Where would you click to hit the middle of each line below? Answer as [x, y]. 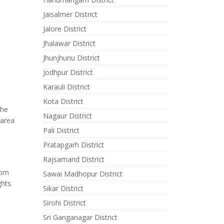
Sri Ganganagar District [80, 217]
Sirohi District [64, 203]
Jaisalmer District [70, 14]
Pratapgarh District [73, 145]
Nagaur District [67, 116]
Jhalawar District [69, 43]
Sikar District [63, 188]
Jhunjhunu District [71, 58]
